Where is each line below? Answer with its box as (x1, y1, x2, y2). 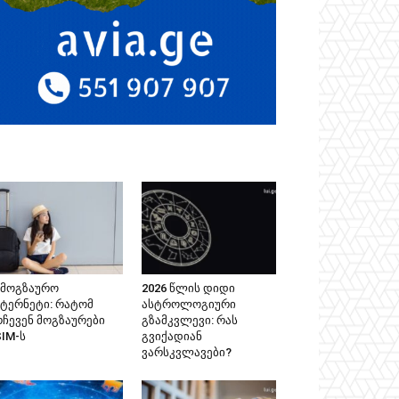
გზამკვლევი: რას (141, 313, 238, 327)
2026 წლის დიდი (141, 281, 235, 295)
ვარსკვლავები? (141, 345, 232, 359)
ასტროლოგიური (141, 297, 236, 311)
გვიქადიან (141, 329, 202, 343)
